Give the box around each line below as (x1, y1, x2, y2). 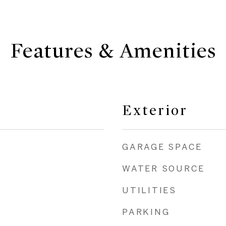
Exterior (122, 102, 188, 119)
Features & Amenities (10, 38, 216, 63)
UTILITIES (122, 185, 177, 195)
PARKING (122, 207, 170, 216)
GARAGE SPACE (122, 142, 202, 151)
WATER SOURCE (122, 163, 205, 173)
